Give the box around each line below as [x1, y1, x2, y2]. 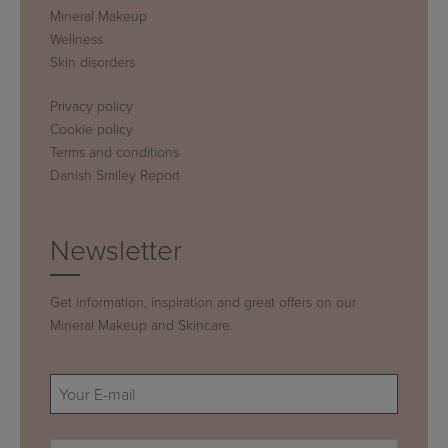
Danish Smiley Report [50, 164, 180, 186]
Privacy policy [50, 95, 133, 117]
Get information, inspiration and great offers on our [50, 291, 356, 313]
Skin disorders [50, 51, 135, 73]
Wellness [50, 28, 103, 50]
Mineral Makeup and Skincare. [50, 314, 233, 336]
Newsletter [50, 229, 182, 271]
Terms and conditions [50, 141, 179, 163]
